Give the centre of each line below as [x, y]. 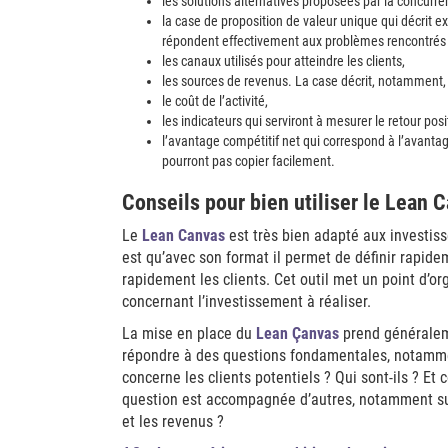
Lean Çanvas [297, 333]
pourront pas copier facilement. [248, 161]
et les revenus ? [173, 421]
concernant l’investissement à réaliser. [246, 301]
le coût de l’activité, [215, 101]
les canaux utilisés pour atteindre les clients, [283, 61]
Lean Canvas [183, 235]
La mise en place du [189, 333]
